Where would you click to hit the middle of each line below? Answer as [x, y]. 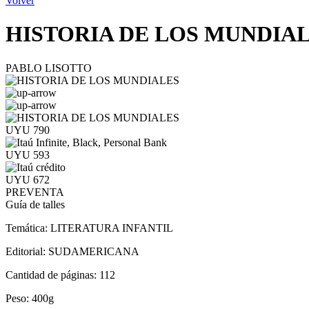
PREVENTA [35, 192]
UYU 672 [28, 179]
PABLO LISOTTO [49, 68]
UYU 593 [28, 154]
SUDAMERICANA [94, 251]
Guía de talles [35, 204]
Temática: [28, 228]
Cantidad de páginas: [52, 275]
